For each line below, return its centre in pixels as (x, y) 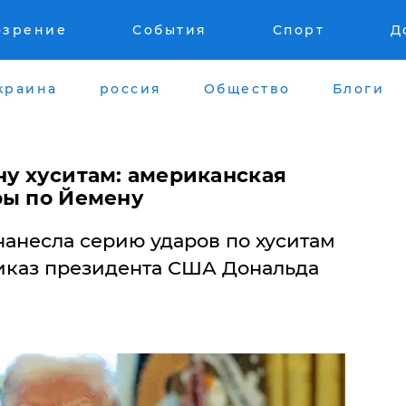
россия (130, 88)
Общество (247, 88)
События (170, 30)
